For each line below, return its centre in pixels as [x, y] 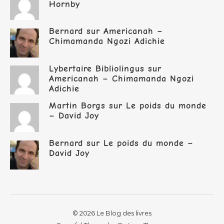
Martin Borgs [77, 106]
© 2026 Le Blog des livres [112, 213]
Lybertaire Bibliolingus [97, 68]
